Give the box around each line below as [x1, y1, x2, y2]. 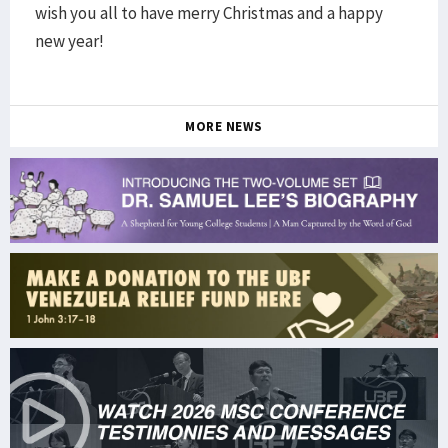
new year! [35, 30, 104, 52]
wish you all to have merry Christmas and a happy [35, 2, 383, 24]
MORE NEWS [185, 118, 263, 135]
